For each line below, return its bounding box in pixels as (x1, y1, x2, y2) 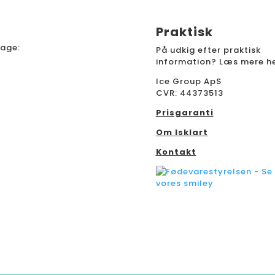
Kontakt (155, 146, 196, 158)
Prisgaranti (155, 107, 214, 118)
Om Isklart (155, 126, 208, 138)
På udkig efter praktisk (155, 44, 261, 56)
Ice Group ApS (155, 76, 222, 87)
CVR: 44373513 (155, 87, 223, 99)
